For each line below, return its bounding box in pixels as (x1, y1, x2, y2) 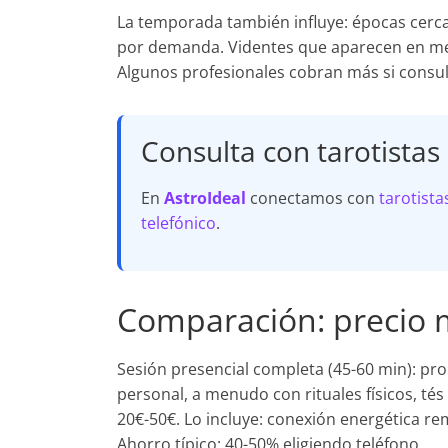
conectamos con (246, 187, 379, 209)
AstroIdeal (164, 187, 246, 209)
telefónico (141, 212, 216, 234)
